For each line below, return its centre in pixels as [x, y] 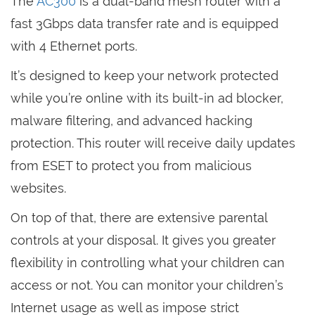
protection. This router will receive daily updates [153, 143]
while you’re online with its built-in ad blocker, [147, 98]
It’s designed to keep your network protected [144, 75]
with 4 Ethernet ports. [74, 46]
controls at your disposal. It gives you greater [143, 240]
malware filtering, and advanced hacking [131, 120]
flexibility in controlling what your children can [148, 262]
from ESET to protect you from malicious [131, 165]
